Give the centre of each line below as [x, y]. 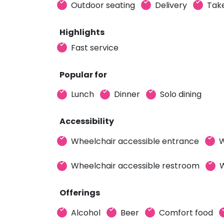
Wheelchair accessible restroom [135, 166]
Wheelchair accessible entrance [135, 141]
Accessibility [87, 121]
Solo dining [181, 94]
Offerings [80, 193]
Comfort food [186, 212]
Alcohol [86, 212]
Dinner [127, 94]
